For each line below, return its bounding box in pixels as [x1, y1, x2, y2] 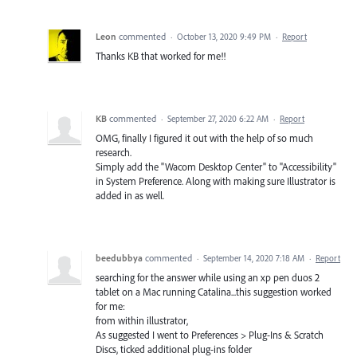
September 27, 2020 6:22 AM [167, 112, 269, 124]
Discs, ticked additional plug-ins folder [96, 342, 252, 355]
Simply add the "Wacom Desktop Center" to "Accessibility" [96, 159, 336, 173]
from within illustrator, [96, 313, 188, 327]
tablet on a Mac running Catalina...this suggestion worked [96, 284, 331, 298]
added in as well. [96, 188, 164, 202]
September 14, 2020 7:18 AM [203, 252, 304, 264]
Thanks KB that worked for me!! [96, 49, 226, 62]
